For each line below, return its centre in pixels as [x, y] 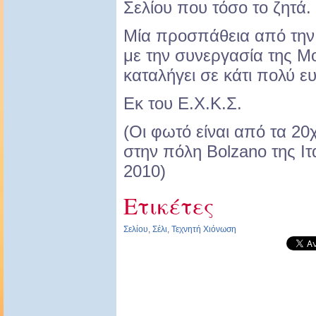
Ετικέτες [169, 206]
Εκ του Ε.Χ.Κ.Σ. [183, 104]
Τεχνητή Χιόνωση [204, 230]
